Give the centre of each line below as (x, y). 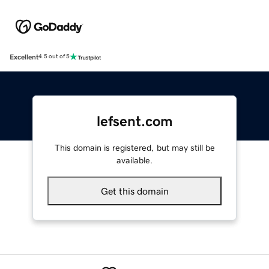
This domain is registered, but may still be (134, 147)
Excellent (24, 57)
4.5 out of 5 (54, 57)
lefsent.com (134, 121)
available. (134, 160)
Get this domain (134, 191)
